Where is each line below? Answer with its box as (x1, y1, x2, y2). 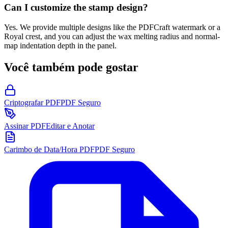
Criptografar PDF (4, 98, 61, 107)
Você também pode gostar (4, 60, 138, 74)
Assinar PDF (4, 122, 46, 131)
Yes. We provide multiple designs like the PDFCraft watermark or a (4, 22, 220, 32)
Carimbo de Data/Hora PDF (4, 145, 95, 154)
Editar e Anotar (46, 122, 95, 131)
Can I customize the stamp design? (4, 2, 148, 13)
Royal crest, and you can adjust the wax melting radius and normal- (4, 32, 220, 41)
